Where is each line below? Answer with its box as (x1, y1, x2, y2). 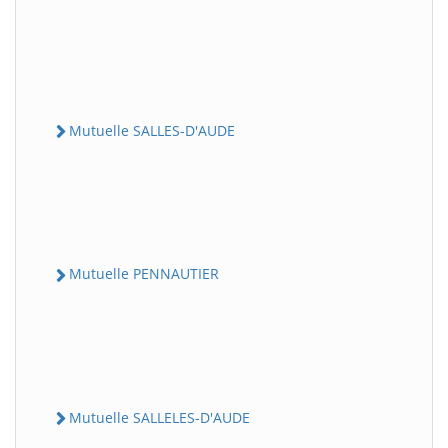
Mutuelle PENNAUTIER (69, 264, 219, 284)
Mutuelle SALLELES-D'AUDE (69, 407, 250, 427)
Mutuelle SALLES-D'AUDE (69, 121, 235, 140)
